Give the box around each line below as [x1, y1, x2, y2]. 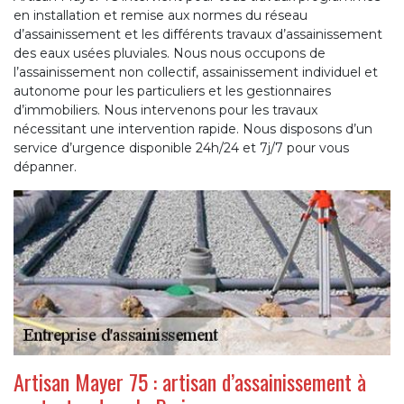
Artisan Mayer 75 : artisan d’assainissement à [14, 364, 366, 398]
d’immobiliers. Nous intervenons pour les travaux [14, 102, 317, 119]
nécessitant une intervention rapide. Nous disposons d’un [14, 121, 372, 138]
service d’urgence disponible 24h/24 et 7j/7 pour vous [14, 140, 349, 157]
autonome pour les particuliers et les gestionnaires [14, 83, 331, 100]
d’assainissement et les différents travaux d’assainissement [14, 26, 382, 43]
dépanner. [14, 159, 77, 176]
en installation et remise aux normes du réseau [14, 7, 308, 24]
